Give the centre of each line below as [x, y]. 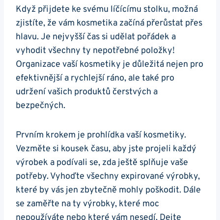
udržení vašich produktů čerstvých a [87, 92]
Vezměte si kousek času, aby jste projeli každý [106, 149]
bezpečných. [41, 106]
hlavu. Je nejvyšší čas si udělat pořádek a [96, 37]
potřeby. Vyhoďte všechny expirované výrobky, [108, 177]
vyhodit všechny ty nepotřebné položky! [95, 51]
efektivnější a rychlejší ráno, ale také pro [95, 79]
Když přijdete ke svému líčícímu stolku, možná [107, 10]
